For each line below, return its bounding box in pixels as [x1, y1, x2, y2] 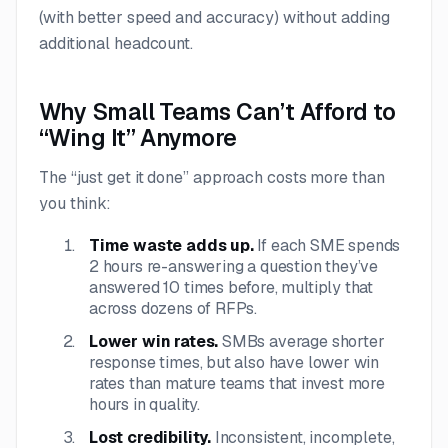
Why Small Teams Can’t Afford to [39, 96, 396, 127]
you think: [39, 192, 112, 214]
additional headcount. [39, 32, 193, 54]
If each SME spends [257, 234, 401, 256]
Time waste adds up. [89, 234, 258, 256]
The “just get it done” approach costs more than [39, 166, 385, 188]
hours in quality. [89, 393, 201, 415]
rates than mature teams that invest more [89, 372, 385, 394]
